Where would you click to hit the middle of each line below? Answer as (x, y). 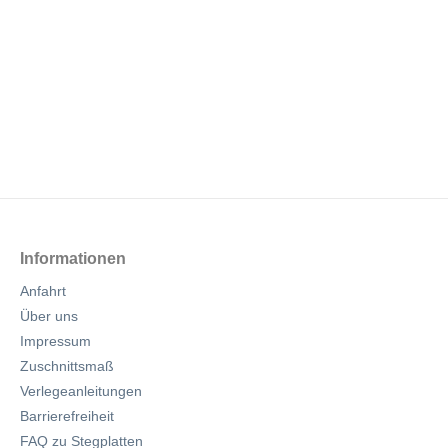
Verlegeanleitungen (81, 391)
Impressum (55, 341)
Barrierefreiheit (67, 416)
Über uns (49, 316)
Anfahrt (43, 291)
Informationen (73, 258)
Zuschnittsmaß (67, 366)
